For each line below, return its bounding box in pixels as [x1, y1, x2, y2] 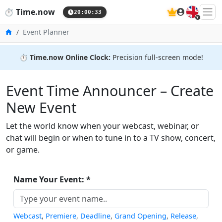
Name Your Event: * [13, 174, 91, 185]
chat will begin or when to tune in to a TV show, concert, [6, 132, 216, 143]
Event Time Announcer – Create [6, 81, 214, 100]
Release [170, 211, 196, 221]
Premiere [46, 211, 76, 221]
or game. [6, 144, 40, 155]
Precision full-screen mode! [110, 53, 203, 62]
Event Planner [23, 27, 69, 37]
